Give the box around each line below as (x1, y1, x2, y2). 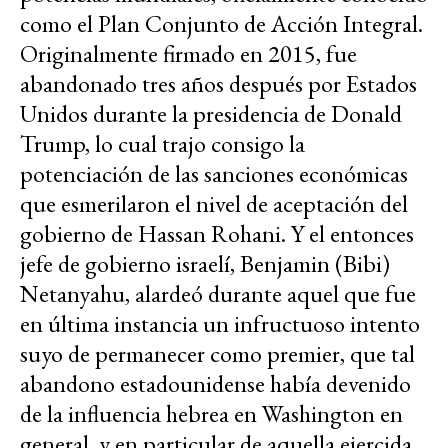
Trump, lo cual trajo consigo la (20, 128, 305, 160)
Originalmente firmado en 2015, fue (20, 38, 357, 70)
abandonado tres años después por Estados (20, 68, 417, 100)
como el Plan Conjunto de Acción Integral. (20, 8, 423, 40)
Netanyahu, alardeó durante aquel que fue (20, 278, 416, 310)
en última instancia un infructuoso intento (20, 308, 420, 340)
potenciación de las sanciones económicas (20, 158, 408, 190)
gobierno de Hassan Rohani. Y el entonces (20, 218, 414, 250)
